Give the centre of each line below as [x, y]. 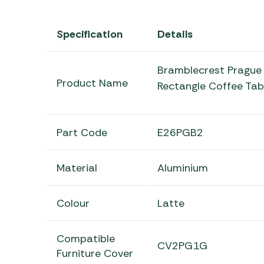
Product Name [92, 83]
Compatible [85, 238]
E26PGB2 [180, 132]
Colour [73, 203]
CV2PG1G [182, 245]
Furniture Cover [95, 253]
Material [77, 168]
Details [175, 34]
